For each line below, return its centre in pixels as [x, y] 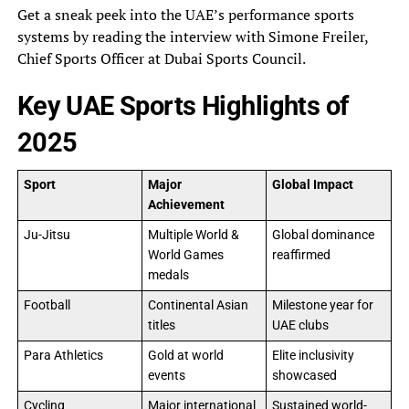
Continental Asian [198, 305]
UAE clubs [300, 325]
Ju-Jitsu [47, 235]
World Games [185, 255]
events [166, 375]
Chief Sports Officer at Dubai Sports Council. [161, 58]
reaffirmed [301, 255]
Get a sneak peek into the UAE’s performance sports [185, 14]
